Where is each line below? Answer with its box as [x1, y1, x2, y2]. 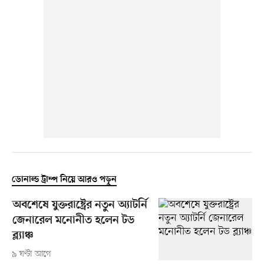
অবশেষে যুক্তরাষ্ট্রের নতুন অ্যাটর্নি [12, 199, 147, 213]
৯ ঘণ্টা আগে [11, 249, 51, 260]
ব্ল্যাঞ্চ [12, 229, 34, 243]
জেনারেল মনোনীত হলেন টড [12, 214, 134, 228]
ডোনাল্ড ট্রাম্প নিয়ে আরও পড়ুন [11, 174, 117, 186]
